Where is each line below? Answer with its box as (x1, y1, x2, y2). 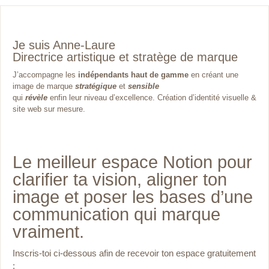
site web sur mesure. (13, 104, 85, 113)
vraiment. (13, 222, 84, 241)
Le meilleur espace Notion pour (13, 152, 252, 172)
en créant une (191, 70, 238, 79)
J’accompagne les (13, 70, 78, 79)
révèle (25, 92, 47, 102)
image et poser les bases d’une (13, 187, 253, 207)
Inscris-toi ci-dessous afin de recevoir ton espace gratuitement (13, 247, 256, 258)
